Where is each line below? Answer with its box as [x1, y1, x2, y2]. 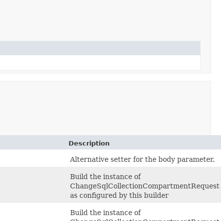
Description [69, 139, 110, 147]
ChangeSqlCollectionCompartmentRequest [70, 182, 220, 190]
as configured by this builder [70, 191, 169, 199]
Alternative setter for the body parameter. [70, 155, 215, 163]
